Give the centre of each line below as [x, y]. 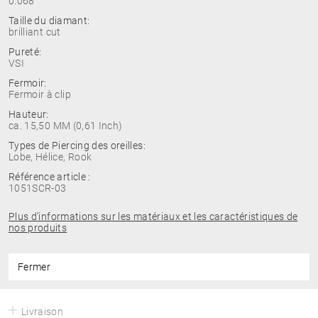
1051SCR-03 [38, 188]
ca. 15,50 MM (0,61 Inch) [66, 126]
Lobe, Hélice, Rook [50, 157]
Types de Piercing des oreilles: [77, 146]
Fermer [34, 267]
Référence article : [50, 177]
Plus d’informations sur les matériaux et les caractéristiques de [153, 216]
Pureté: [25, 52]
